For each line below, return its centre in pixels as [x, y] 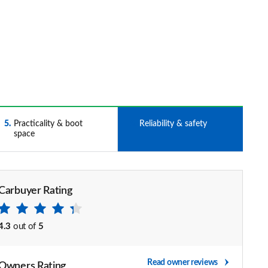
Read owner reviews [182, 263]
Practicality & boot [48, 124]
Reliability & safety [173, 124]
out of [25, 226]
